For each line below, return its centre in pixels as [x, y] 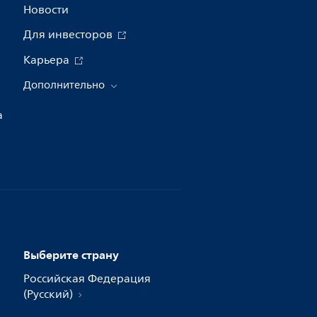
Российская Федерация [87, 279]
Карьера [47, 60]
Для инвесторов [69, 35]
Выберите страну [71, 255]
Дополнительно [65, 85]
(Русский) [49, 294]
